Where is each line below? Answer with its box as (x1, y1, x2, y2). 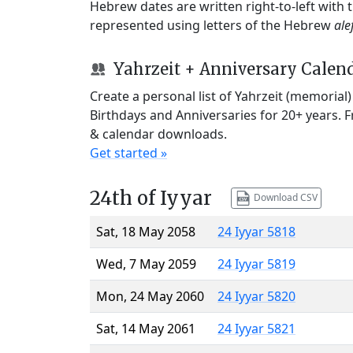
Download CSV (251, 190, 318, 204)
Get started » (90, 143, 167, 162)
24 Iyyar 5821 (217, 319, 295, 337)
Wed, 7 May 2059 (96, 255, 196, 273)
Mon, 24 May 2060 (96, 287, 204, 305)
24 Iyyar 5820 (217, 287, 295, 305)
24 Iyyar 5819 (217, 255, 295, 273)
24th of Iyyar (90, 185, 212, 210)
